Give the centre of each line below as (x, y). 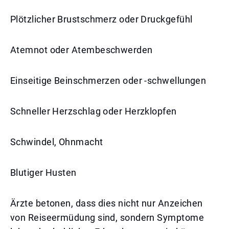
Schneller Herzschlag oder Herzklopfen (94, 111)
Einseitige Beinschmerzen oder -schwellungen (108, 81)
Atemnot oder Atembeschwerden (82, 50)
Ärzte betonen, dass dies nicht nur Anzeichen (107, 203)
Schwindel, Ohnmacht (57, 142)
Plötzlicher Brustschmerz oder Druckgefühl (101, 19)
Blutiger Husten (43, 173)
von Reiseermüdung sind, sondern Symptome (107, 217)
